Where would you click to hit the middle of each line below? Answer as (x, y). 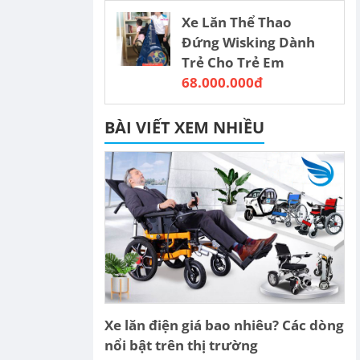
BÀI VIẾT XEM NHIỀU (184, 127)
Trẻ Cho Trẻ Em (233, 62)
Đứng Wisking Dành (249, 42)
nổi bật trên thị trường (181, 345)
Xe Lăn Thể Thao (237, 22)
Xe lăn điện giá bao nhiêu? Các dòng (224, 325)
